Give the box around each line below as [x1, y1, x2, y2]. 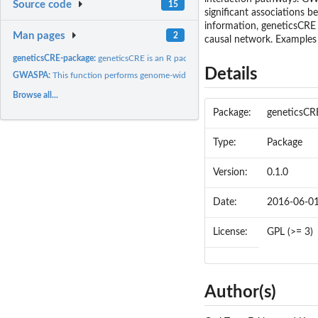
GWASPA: [13, 70, 53, 79]
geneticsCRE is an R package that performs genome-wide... [98, 53, 317, 62]
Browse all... [13, 90, 59, 99]
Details [204, 66, 258, 84]
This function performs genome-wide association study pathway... [53, 70, 298, 79]
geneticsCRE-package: [13, 53, 99, 62]
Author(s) [204, 283, 276, 301]
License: [213, 227, 248, 238]
